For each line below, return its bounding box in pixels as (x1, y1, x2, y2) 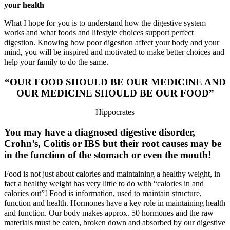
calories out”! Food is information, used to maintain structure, (4, 188, 202, 198)
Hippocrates (95, 108, 135, 117)
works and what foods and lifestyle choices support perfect (4, 28, 194, 37)
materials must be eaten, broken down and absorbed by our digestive (4, 218, 225, 227)
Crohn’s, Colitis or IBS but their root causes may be (4, 138, 221, 149)
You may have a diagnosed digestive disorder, (4, 126, 195, 138)
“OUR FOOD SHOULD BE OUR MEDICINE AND (4, 76, 226, 88)
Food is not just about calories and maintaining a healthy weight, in (4, 169, 220, 178)
